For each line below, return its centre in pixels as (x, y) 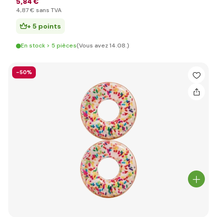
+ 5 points (44, 26)
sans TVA (48, 10)
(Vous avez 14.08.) (103, 46)
